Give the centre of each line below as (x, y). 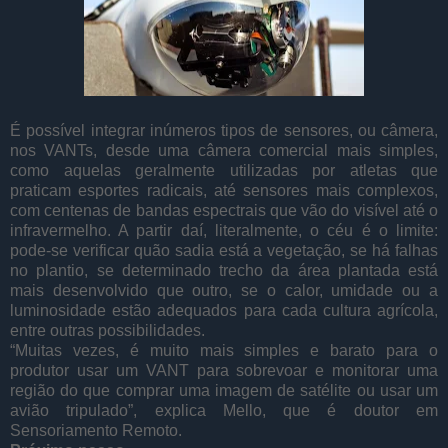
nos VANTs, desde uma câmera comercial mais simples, (224, 150)
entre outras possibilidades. (107, 330)
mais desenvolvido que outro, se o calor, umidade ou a (224, 290)
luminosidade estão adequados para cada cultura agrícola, (224, 310)
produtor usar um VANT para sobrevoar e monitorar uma (224, 370)
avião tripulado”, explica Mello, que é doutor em (224, 410)
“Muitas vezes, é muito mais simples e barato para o (224, 350)
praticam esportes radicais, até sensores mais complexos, (224, 190)
